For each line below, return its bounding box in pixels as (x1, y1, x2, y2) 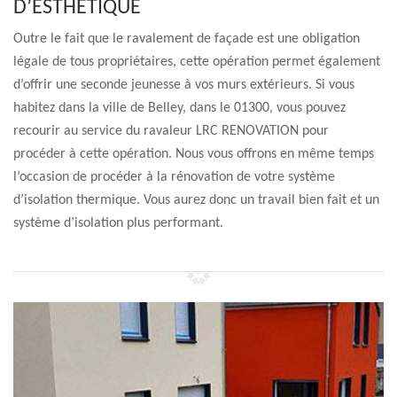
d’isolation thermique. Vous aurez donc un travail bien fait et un (13, 193, 379, 207)
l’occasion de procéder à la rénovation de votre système (13, 170, 335, 184)
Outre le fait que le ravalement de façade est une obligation (13, 32, 360, 46)
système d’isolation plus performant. (13, 216, 223, 230)
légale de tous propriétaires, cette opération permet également (13, 55, 380, 69)
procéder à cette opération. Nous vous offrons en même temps (13, 147, 374, 161)
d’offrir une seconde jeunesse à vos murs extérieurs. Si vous (13, 78, 354, 92)
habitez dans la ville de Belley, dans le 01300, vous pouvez (13, 101, 346, 115)
